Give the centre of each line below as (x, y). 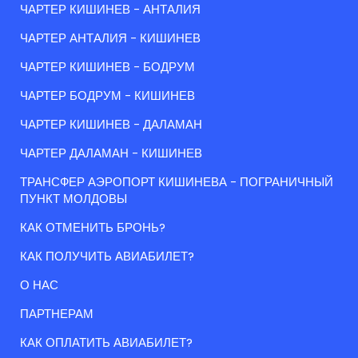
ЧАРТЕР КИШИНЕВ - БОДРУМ (107, 67)
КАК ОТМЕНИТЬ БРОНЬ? (93, 228)
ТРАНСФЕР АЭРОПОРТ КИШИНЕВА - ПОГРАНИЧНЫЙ (177, 182)
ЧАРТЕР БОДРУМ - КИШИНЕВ (107, 96)
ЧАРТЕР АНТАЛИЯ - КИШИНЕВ (110, 38)
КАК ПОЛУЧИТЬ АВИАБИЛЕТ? (107, 257)
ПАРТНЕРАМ (57, 314)
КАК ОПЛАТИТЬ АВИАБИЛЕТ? (106, 343)
